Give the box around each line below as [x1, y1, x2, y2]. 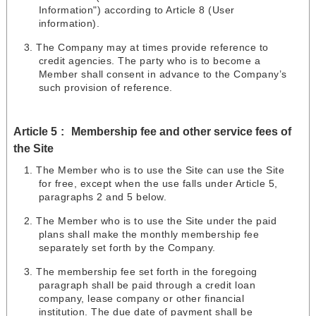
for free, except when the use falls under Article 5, [38, 178, 278, 190]
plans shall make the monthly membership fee [38, 229, 260, 241]
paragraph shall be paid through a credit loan [38, 279, 256, 291]
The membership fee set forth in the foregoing [36, 266, 257, 278]
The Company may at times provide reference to [36, 42, 269, 54]
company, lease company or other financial [38, 293, 245, 305]
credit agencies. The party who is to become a [38, 55, 261, 67]
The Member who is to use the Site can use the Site [36, 164, 285, 176]
